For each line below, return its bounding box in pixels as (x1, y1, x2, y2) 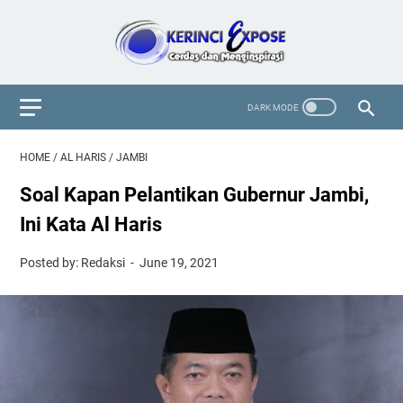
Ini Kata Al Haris (20, 213, 162, 236)
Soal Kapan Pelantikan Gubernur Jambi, (20, 184, 369, 206)
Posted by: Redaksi (20, 255, 128, 270)
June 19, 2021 (139, 255, 219, 270)
